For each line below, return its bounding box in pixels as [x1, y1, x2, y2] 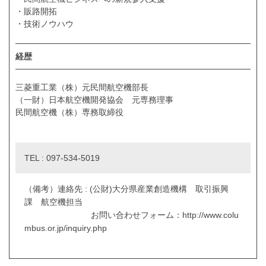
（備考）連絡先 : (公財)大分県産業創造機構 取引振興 [24, 184, 229, 194]
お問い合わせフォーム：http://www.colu [24, 210, 239, 220]
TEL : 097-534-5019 [24, 153, 100, 163]
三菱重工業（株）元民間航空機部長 [15, 83, 148, 93]
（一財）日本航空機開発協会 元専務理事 [15, 95, 173, 105]
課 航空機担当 [24, 197, 83, 207]
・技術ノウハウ [15, 18, 74, 28]
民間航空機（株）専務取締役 [15, 107, 123, 118]
